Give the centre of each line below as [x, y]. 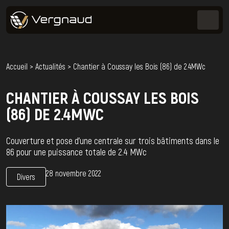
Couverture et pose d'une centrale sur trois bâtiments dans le [113, 141]
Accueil [17, 66]
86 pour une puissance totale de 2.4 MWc [76, 152]
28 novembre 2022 [74, 173]
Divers [26, 177]
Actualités [50, 66]
